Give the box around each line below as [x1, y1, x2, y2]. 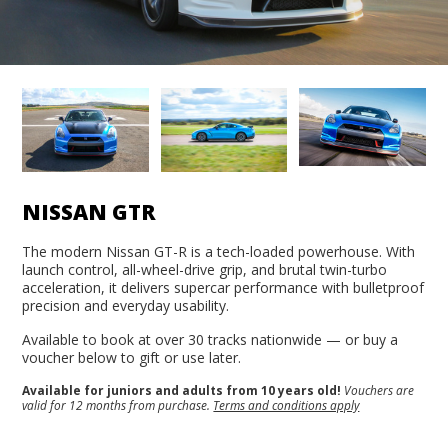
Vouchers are [344, 381, 415, 398]
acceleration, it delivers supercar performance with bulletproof [22, 277, 425, 297]
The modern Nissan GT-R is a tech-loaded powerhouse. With [22, 241, 416, 261]
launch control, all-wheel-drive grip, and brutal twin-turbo [22, 259, 388, 279]
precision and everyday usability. [22, 295, 230, 315]
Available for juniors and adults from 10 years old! [22, 381, 345, 398]
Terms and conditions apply [213, 396, 360, 413]
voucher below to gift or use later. [22, 347, 242, 367]
